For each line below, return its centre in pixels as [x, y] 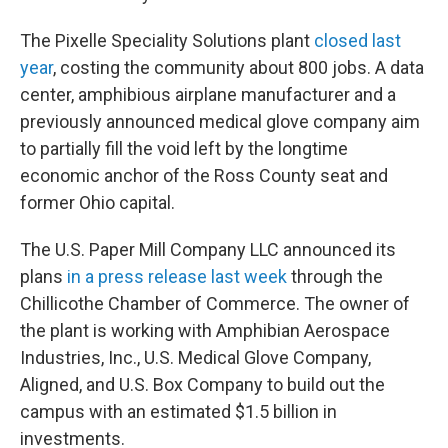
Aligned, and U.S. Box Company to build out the [202, 385]
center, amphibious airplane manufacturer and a [208, 95]
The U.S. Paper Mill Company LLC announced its [208, 250]
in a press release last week [177, 277]
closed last [357, 41]
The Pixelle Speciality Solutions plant [167, 41]
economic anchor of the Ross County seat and [204, 176]
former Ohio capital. [97, 203]
